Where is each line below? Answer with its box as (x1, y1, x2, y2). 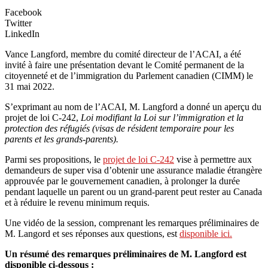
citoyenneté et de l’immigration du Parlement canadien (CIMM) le (5, 70, 253, 81)
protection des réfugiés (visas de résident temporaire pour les (5, 123, 234, 133)
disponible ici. (179, 228, 232, 239)
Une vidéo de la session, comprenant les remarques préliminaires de (5, 217, 259, 228)
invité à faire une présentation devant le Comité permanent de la (5, 59, 244, 70)
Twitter (5, 17, 32, 28)
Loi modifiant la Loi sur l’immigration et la (81, 112, 243, 123)
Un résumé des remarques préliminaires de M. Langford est (5, 248, 246, 259)
